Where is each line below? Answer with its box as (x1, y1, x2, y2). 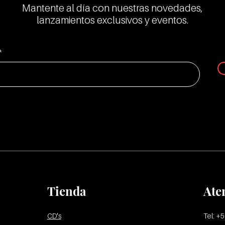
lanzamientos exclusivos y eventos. (37, 14, 188, 26)
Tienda (47, 183, 86, 199)
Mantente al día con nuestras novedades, (22, 2, 203, 14)
